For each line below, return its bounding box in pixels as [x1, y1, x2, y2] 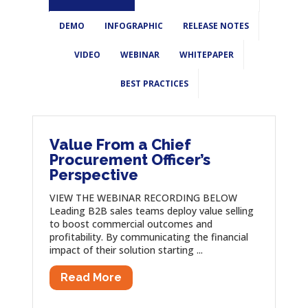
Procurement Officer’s [49, 150, 210, 168]
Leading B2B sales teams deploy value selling [49, 203, 254, 217]
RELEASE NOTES [182, 19, 249, 32]
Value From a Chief [49, 135, 191, 153]
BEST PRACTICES [120, 77, 188, 89]
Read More [60, 271, 122, 285]
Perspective [49, 165, 138, 184]
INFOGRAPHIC [104, 19, 163, 32]
